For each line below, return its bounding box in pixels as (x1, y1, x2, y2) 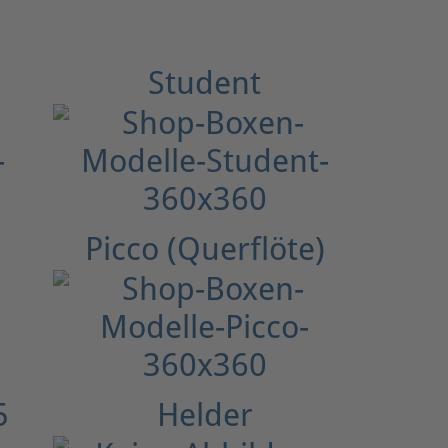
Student (148, 63, 262, 102)
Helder (156, 395, 253, 434)
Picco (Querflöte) (84, 229, 325, 268)
